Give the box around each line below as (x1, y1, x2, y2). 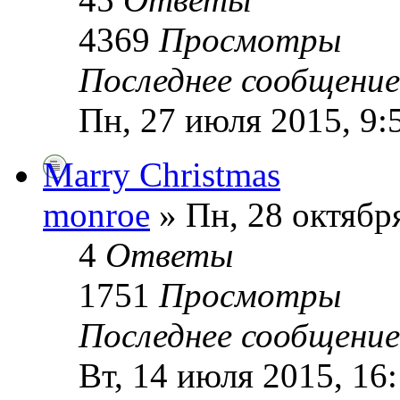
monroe (43, 195, 150, 234)
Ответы (105, 235, 233, 274)
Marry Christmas (43, 154, 280, 194)
